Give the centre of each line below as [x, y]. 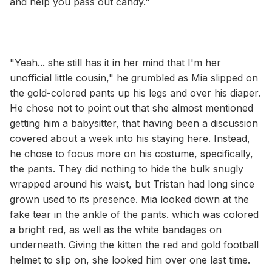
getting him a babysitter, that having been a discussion [134, 123]
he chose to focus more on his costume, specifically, [131, 153]
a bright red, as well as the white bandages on [116, 229]
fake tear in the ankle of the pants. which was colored [134, 214]
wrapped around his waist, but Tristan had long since [132, 184]
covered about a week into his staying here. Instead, [130, 138]
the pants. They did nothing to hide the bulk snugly [127, 168]
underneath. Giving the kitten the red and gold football [134, 244]
